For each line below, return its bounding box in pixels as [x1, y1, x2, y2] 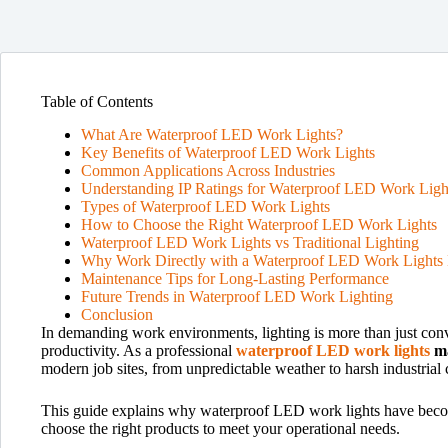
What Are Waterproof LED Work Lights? [81, 125, 343, 143]
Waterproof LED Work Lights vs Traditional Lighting [81, 233, 419, 251]
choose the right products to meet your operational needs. [41, 419, 400, 437]
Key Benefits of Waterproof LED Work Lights [81, 143, 375, 161]
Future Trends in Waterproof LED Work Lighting [81, 287, 393, 305]
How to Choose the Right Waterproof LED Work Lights [81, 215, 437, 233]
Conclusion [81, 305, 153, 323]
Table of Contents [41, 93, 153, 110]
